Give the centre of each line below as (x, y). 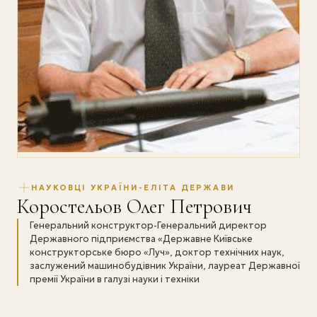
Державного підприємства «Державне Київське (141, 239)
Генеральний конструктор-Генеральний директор (148, 226)
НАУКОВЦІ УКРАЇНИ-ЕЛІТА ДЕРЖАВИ (133, 187)
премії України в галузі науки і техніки (115, 279)
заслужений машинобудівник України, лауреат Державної (165, 266)
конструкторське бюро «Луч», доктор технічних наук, (157, 253)
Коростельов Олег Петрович (134, 207)
